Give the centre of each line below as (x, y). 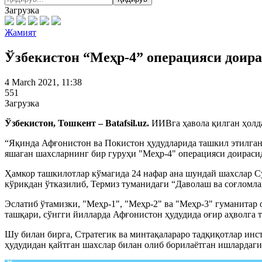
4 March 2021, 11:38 (43, 82)
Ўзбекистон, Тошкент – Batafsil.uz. (78, 123)
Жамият (20, 32)
